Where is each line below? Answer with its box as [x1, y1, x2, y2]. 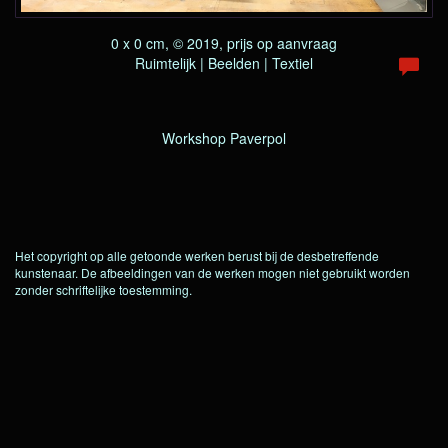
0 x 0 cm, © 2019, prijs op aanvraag [111, 32, 337, 53]
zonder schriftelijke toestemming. [15, 281, 192, 298]
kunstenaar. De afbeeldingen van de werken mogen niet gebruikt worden [15, 264, 410, 281]
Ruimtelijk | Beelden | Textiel [135, 52, 313, 73]
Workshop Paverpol [162, 127, 286, 148]
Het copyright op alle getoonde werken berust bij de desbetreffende [15, 247, 379, 264]
